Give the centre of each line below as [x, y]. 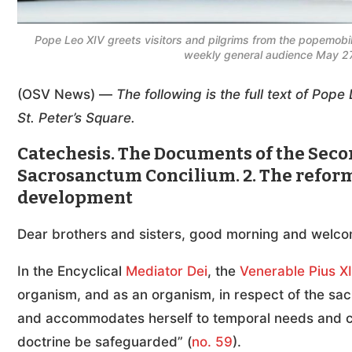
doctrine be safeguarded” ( [104, 342]
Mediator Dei [167, 271]
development [75, 198]
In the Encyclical [71, 271]
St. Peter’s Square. [76, 118]
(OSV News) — [67, 95]
